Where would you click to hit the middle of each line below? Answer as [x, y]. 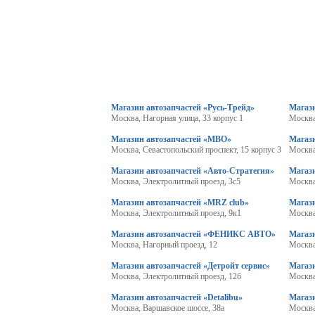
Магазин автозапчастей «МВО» [171, 139]
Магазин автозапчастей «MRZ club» [180, 202]
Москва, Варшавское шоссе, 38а [168, 308]
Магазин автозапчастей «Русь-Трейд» [183, 108]
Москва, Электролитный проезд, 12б [176, 276]
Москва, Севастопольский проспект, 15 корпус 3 [196, 150]
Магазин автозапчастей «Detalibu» [177, 297]
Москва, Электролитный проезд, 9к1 [176, 213]
